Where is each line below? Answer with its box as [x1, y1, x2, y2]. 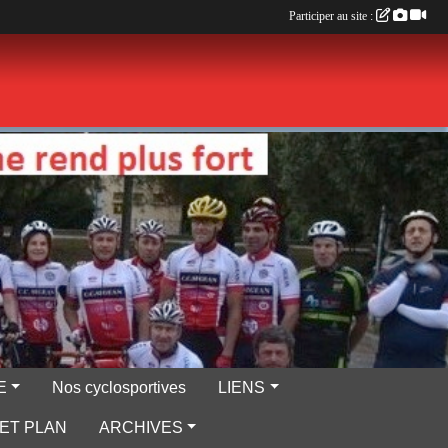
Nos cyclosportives [52, 378, 187, 396]
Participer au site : [289, 9, 376, 23]
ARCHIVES [98, 418, 183, 436]
